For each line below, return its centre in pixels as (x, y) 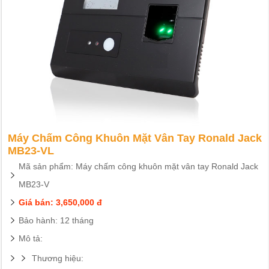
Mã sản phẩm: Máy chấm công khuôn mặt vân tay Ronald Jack (139, 167)
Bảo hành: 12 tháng (56, 221)
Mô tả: (31, 239)
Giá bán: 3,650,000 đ (61, 203)
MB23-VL (31, 151)
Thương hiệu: (58, 258)
